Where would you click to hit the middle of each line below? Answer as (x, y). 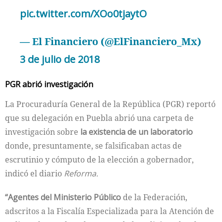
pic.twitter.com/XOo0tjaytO (83, 14)
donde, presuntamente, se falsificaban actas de (93, 145)
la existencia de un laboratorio (137, 132)
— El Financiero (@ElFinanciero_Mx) (111, 41)
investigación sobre (43, 132)
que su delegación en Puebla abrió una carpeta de (99, 118)
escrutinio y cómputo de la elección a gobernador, (99, 159)
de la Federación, (154, 197)
